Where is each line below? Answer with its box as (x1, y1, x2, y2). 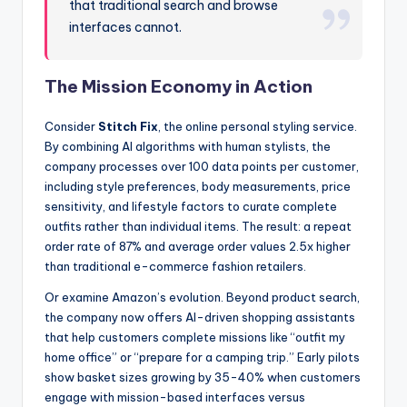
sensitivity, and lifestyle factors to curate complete (45, 198, 337, 213)
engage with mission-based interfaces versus (45, 389, 305, 404)
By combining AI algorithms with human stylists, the (45, 138, 331, 154)
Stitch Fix (98, 118, 158, 134)
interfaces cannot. (69, 18, 183, 35)
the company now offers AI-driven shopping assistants (45, 309, 355, 324)
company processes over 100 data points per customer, (45, 158, 359, 174)
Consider (45, 118, 98, 134)
